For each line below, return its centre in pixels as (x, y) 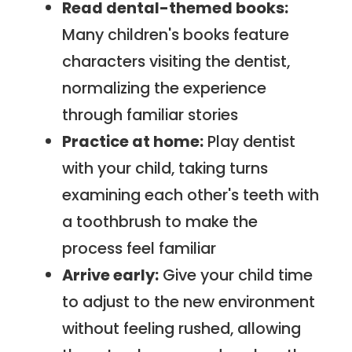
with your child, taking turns (165, 168)
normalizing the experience (165, 88)
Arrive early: (111, 275)
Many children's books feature (176, 34)
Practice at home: (133, 141)
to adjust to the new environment (189, 301)
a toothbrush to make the (160, 221)
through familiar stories (150, 114)
